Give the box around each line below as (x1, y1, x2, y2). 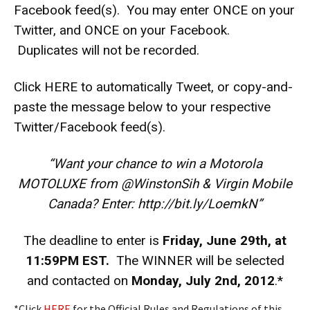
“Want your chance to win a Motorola (48, 155, 262, 172)
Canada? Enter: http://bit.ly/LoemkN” (48, 195, 262, 212)
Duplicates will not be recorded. (14, 42, 199, 58)
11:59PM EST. (26, 252, 116, 268)
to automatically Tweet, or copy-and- (77, 78, 293, 95)
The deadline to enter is (24, 232, 163, 248)
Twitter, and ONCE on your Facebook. (14, 21, 230, 38)
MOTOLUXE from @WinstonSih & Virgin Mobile (18, 175, 292, 192)
